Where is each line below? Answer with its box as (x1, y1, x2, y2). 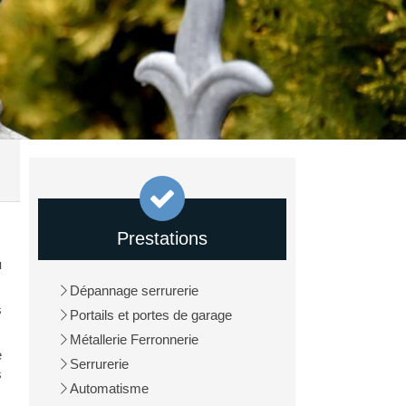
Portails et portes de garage (70, 307, 233, 323)
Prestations (117, 228, 208, 248)
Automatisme (70, 381, 150, 396)
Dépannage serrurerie (70, 283, 199, 298)
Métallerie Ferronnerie (70, 332, 199, 347)
